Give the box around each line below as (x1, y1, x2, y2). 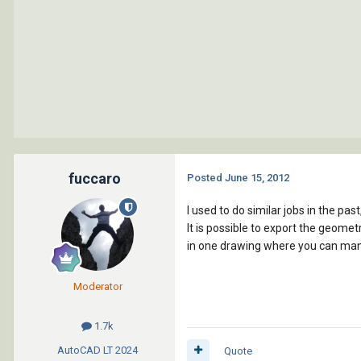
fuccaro (68, 170, 121, 188)
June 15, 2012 (225, 172, 289, 185)
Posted (187, 172, 225, 185)
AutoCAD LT (57, 343, 113, 356)
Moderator (73, 280, 122, 293)
